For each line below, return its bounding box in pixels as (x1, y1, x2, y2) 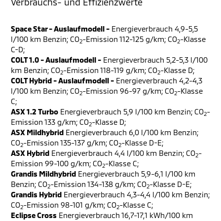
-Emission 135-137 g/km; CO (23, 138, 118, 147)
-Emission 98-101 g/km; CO (23, 200, 116, 210)
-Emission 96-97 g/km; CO (82, 86, 174, 96)
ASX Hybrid (11, 148, 49, 158)
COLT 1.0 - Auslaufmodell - (11, 55, 101, 65)
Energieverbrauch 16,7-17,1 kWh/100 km (57, 211, 193, 220)
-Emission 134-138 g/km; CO (50, 180, 147, 189)
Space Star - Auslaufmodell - (11, 24, 110, 34)
